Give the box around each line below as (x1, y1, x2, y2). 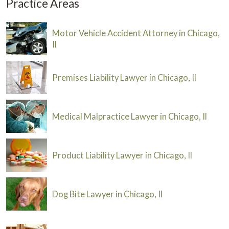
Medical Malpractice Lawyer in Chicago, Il (52, 111, 207, 122)
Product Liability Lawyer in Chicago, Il (52, 150, 192, 161)
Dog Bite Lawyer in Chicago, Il (52, 189, 163, 199)
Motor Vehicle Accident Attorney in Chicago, (52, 28, 220, 38)
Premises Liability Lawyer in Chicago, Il (52, 72, 196, 83)
